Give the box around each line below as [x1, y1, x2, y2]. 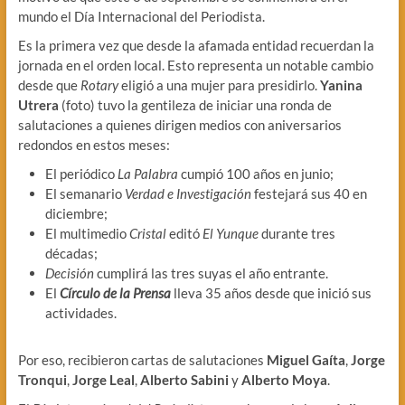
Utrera [17, 97, 59, 114]
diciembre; [44, 205, 108, 222]
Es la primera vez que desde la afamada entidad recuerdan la [17, 37, 374, 54]
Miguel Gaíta [266, 352, 345, 369]
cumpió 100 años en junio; [177, 165, 334, 183]
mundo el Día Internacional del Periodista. [17, 8, 265, 25]
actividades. [44, 305, 117, 322]
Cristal [128, 225, 169, 242]
